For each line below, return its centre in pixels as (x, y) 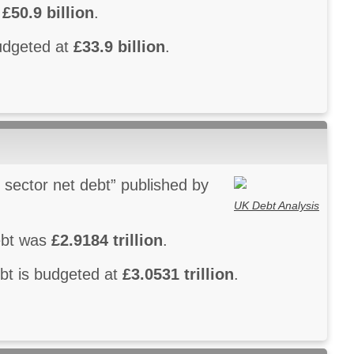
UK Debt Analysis (277, 205)
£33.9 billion (119, 47)
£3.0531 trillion (178, 275)
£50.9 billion (48, 13)
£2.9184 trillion (107, 241)
